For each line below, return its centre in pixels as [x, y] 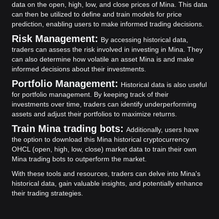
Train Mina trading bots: [68, 129]
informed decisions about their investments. [79, 69]
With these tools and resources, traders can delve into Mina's [106, 174]
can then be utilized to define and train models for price [97, 14]
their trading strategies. [47, 193]
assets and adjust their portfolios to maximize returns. [94, 114]
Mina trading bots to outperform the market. [79, 159]
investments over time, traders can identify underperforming [104, 104]
